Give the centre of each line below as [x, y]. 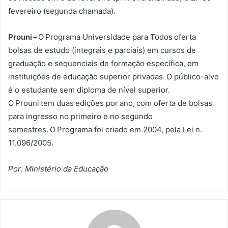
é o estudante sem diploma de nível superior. [89, 90]
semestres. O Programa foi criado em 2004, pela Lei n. [105, 130]
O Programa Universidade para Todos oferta [117, 37]
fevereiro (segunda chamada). [63, 11]
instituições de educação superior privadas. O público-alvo [113, 77]
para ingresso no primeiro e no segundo [80, 116]
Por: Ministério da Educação [58, 169]
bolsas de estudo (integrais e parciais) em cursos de [102, 50]
